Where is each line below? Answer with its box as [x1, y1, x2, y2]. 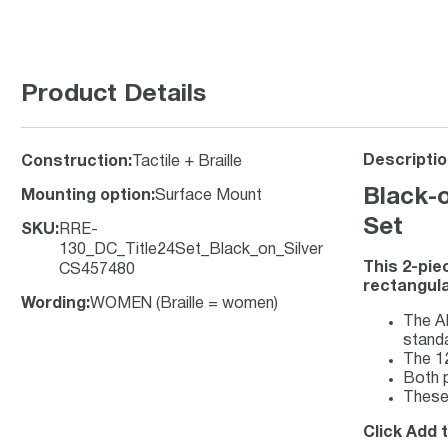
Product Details [21, 83, 206, 106]
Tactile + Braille [132, 155, 242, 169]
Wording [21, 297, 86, 311]
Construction [21, 155, 128, 169]
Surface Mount [155, 189, 262, 203]
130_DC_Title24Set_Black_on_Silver [59, 243, 323, 257]
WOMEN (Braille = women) [90, 297, 278, 311]
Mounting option [21, 189, 151, 203]
